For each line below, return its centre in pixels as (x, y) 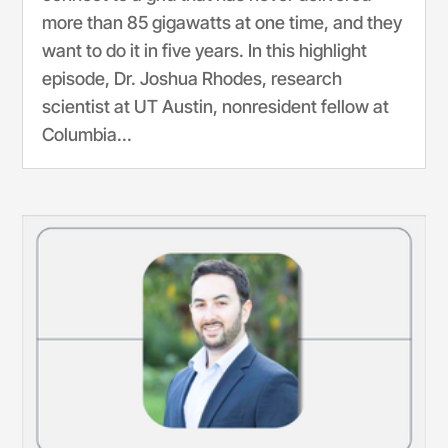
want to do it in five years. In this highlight (205, 50)
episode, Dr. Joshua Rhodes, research (192, 78)
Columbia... (87, 134)
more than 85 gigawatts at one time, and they (222, 22)
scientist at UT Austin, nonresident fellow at (216, 106)
